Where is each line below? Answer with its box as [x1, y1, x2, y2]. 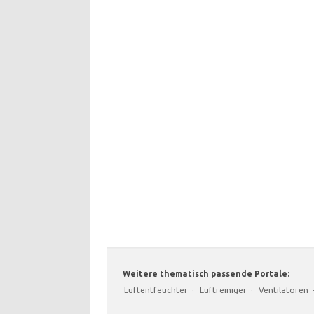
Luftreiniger [200, 285, 247, 295]
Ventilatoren [259, 285, 308, 295]
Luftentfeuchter [124, 285, 188, 295]
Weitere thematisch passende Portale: [121, 269, 289, 279]
